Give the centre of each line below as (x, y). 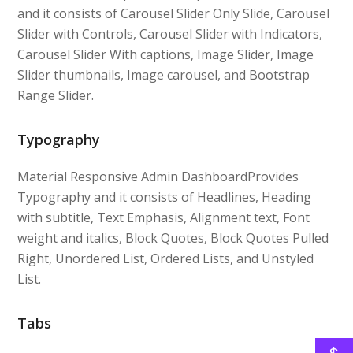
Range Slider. (56, 95)
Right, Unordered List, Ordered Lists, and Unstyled (166, 258)
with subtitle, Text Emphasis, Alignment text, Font (164, 217)
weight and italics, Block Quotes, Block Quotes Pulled (173, 238)
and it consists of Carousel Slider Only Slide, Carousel (174, 13)
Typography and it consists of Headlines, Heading (165, 197)
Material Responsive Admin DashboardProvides (158, 176)
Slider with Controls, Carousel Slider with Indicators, (170, 33)
